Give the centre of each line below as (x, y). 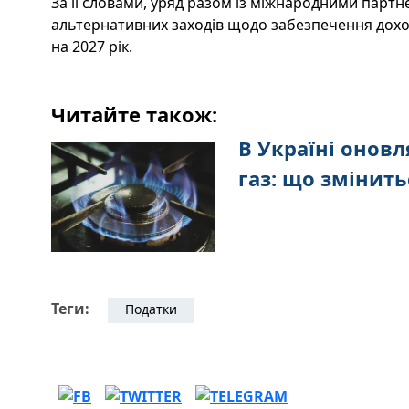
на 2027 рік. (92, 46)
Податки (151, 309)
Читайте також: (134, 114)
